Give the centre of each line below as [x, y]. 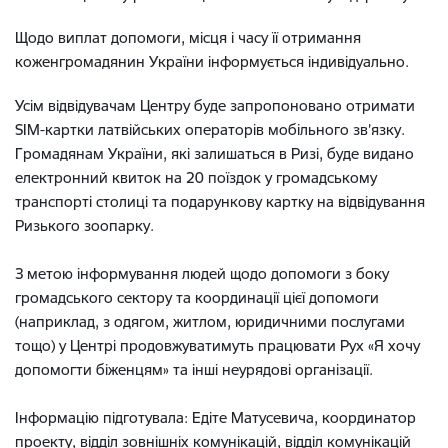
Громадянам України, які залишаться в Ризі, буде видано [214, 153]
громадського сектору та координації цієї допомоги [197, 297]
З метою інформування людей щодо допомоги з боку [202, 273]
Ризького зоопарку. [84, 225]
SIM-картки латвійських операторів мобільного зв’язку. [210, 129]
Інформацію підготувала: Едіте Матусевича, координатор [215, 417]
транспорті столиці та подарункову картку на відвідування [220, 201]
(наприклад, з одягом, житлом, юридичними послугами [210, 321]
